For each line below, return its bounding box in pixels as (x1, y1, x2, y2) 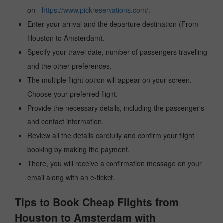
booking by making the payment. (27, 144, 130, 154)
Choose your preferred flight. (27, 89, 118, 99)
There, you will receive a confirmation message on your (27, 158, 202, 168)
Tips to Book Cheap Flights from (15, 194, 179, 209)
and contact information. (27, 116, 104, 126)
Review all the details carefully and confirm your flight (27, 130, 194, 140)
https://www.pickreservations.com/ (42, 5, 148, 15)
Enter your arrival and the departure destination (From (27, 19, 198, 29)
